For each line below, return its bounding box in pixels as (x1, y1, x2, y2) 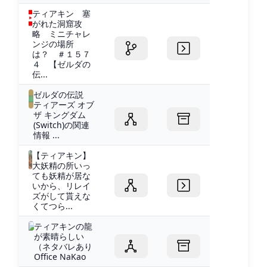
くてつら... (32, 200, 73, 212)
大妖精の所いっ (32, 159, 91, 171)
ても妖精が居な (32, 169, 91, 181)
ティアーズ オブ (33, 98, 94, 110)
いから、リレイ (32, 179, 91, 191)
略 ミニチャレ (32, 27, 91, 39)
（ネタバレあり (33, 240, 92, 252)
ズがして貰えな (32, 190, 91, 201)
